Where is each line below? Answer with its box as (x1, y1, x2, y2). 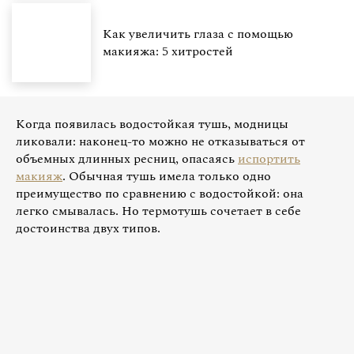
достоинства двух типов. (16, 219, 160, 238)
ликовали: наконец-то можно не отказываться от (16, 132, 305, 151)
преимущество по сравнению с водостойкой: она (16, 184, 303, 203)
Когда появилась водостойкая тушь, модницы (16, 115, 288, 134)
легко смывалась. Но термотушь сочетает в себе (16, 201, 301, 220)
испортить (238, 149, 300, 168)
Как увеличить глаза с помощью (103, 24, 293, 43)
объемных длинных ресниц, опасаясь (16, 149, 238, 168)
